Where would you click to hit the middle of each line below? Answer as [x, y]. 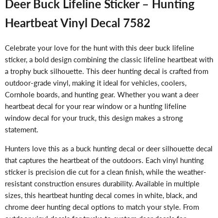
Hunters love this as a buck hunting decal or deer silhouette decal [109, 149]
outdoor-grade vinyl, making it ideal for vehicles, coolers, [96, 83]
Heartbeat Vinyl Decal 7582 [78, 23]
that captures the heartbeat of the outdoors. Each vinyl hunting [104, 160]
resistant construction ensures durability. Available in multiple [102, 184]
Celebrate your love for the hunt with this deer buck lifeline [100, 48]
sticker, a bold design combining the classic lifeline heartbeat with [109, 60]
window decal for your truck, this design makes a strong [94, 118]
